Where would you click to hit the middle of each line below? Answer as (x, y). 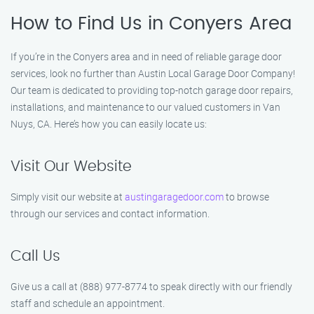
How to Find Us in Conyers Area (151, 24)
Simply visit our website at (68, 197)
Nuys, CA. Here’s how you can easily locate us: (109, 124)
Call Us (35, 256)
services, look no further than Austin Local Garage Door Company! (153, 73)
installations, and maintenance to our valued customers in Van (145, 107)
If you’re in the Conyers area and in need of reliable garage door (146, 56)
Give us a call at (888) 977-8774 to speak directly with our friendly (151, 286)
